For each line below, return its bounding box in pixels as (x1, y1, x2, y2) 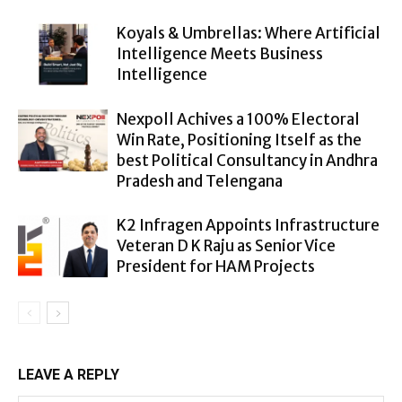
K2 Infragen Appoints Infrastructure (117, 214, 380, 235)
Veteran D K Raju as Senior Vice (117, 235, 336, 256)
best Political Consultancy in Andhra (117, 150, 378, 170)
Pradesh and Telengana (117, 170, 283, 191)
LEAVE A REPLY (18, 365, 119, 383)
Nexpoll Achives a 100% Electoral (117, 109, 360, 129)
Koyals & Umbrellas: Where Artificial (117, 22, 380, 43)
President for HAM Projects (117, 256, 315, 276)
